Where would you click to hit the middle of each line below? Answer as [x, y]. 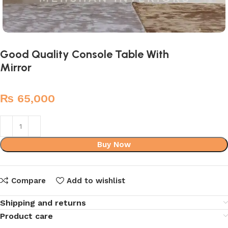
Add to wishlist [96, 180]
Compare [28, 180]
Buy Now [114, 144]
